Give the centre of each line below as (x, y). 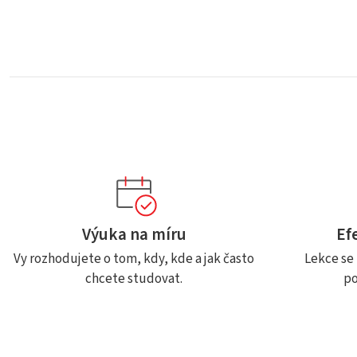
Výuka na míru (134, 234)
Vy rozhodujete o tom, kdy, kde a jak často (134, 259)
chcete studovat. (134, 279)
